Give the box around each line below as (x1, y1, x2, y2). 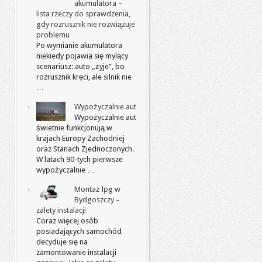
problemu (36, 30, 70, 39)
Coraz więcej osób (36, 216, 98, 225)
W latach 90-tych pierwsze (36, 155, 123, 164)
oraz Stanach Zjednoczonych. (36, 144, 134, 153)
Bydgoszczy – (74, 195, 120, 204)
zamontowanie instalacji (36, 248, 116, 257)
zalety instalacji (36, 206, 86, 215)
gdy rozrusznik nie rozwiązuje (36, 20, 135, 29)
